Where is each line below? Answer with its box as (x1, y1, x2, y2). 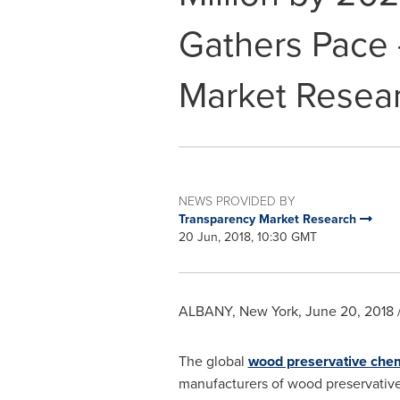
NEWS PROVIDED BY (178, 192, 296, 209)
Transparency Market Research (178, 210, 360, 228)
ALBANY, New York (178, 301, 298, 321)
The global (178, 351, 248, 371)
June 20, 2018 (304, 301, 394, 321)
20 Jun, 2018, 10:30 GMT (178, 228, 317, 246)
